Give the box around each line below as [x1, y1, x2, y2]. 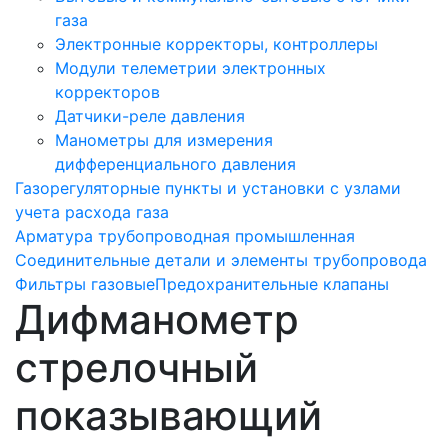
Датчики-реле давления [55, 105, 245, 126]
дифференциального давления [55, 153, 296, 174]
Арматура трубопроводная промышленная [15, 225, 355, 246]
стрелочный [15, 342, 258, 392]
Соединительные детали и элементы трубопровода [15, 249, 427, 270]
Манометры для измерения [55, 129, 273, 150]
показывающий [15, 390, 322, 440]
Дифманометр [15, 294, 299, 344]
